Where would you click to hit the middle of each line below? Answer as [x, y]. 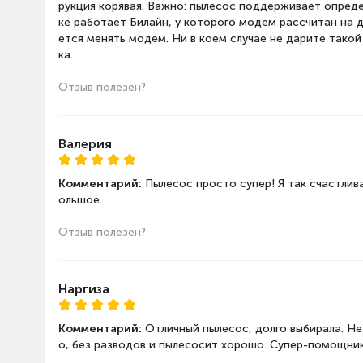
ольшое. [80, 200]
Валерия [85, 144]
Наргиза [84, 289]
